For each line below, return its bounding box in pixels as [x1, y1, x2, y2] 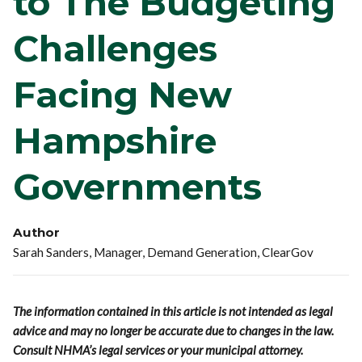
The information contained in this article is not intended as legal [13, 303, 334, 318]
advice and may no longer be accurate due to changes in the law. [13, 322, 335, 338]
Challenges [13, 26, 218, 70]
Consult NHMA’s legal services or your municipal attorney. [13, 342, 304, 357]
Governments [13, 164, 263, 208]
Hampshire [13, 118, 217, 162]
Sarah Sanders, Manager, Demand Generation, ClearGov [13, 244, 314, 259]
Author [13, 224, 61, 240]
